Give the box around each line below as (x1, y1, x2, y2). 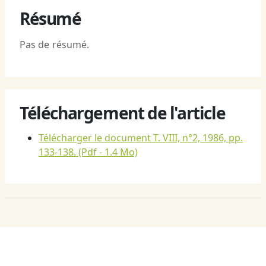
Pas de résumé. (20, 38, 90, 52)
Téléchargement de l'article (20, 102, 226, 125)
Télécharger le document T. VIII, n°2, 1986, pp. (39, 131, 243, 145)
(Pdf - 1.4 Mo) (76, 145, 138, 159)
